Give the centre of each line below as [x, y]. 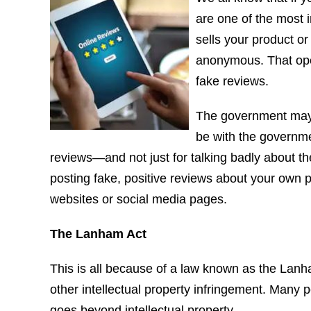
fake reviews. [232, 81]
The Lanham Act [98, 234]
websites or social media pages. [138, 199]
